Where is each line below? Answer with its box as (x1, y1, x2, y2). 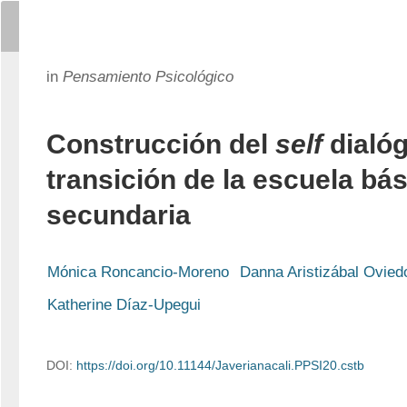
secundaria (46, 200, 191, 230)
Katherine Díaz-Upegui (47, 296, 201, 313)
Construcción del (46, 129, 275, 159)
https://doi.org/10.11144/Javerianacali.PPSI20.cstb (76, 358, 364, 372)
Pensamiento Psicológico (63, 68, 233, 85)
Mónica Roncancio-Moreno (47, 263, 229, 281)
